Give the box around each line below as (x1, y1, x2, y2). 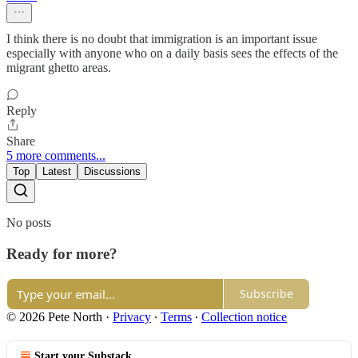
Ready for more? (6, 245, 117, 263)
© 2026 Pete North (6, 309, 102, 324)
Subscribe (240, 286, 293, 302)
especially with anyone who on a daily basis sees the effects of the (6, 46, 338, 61)
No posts (6, 216, 51, 230)
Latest (42, 165, 71, 178)
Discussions (84, 165, 141, 178)
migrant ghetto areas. (6, 61, 111, 75)
